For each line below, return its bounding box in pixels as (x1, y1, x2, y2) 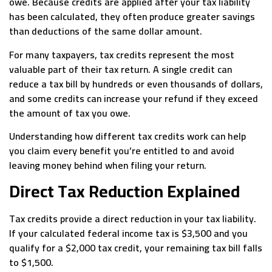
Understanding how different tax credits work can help (9, 127, 246, 146)
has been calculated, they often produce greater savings (9, 7, 255, 26)
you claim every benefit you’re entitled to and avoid (9, 141, 234, 160)
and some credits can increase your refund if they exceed (9, 89, 258, 107)
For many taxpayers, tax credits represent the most (9, 45, 234, 64)
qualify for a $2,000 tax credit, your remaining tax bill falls (9, 238, 262, 257)
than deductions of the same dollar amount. (9, 22, 202, 41)
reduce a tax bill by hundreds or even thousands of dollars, (9, 74, 263, 93)
